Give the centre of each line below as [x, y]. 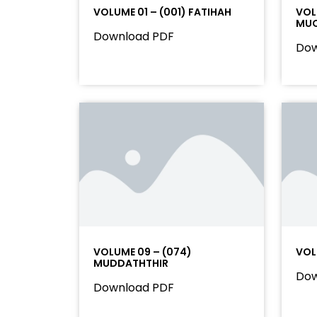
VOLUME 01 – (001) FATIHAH [162, 12]
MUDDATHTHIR [131, 263]
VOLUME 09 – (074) [143, 252]
